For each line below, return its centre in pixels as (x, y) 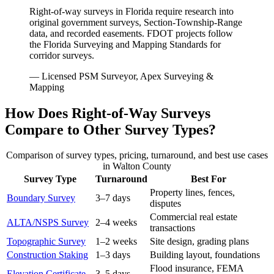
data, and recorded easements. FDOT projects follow (131, 33)
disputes (165, 204)
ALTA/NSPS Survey (48, 223)
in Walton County (137, 166)
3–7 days (113, 198)
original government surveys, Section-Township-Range (136, 22)
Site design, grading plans (199, 242)
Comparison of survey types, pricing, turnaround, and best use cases (137, 155)
